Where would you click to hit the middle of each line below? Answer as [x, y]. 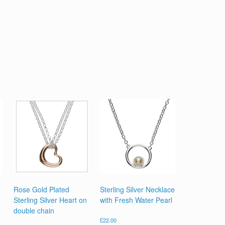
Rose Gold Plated [42, 190]
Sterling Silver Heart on [50, 200]
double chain [34, 211]
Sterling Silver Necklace [137, 190]
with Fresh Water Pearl [136, 200]
